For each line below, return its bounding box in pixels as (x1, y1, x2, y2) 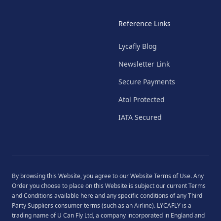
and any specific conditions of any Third (93, 191, 202, 200)
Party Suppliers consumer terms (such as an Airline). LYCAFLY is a (12, 201, 191, 210)
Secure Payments (118, 77, 175, 86)
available (53, 191, 80, 200)
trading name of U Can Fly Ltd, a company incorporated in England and (12, 211, 205, 220)
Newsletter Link (118, 59, 170, 69)
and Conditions (12, 191, 53, 200)
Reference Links (118, 19, 171, 28)
